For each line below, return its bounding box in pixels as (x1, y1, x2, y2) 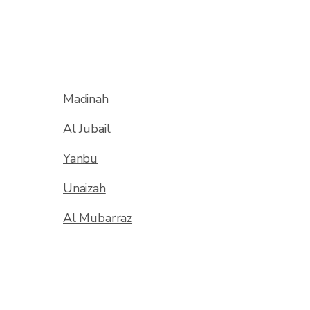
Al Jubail (63, 120, 111, 137)
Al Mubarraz (63, 210, 133, 226)
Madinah (63, 91, 109, 107)
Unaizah (63, 180, 106, 197)
